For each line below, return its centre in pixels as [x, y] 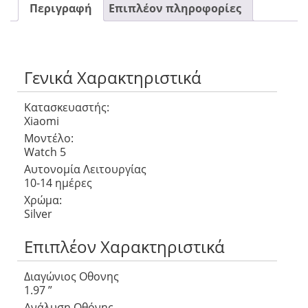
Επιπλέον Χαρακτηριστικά [124, 247]
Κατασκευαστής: [67, 107]
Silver [38, 213]
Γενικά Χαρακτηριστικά [113, 78]
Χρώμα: [43, 200]
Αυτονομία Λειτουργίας [85, 169]
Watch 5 [45, 152]
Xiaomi [42, 121]
